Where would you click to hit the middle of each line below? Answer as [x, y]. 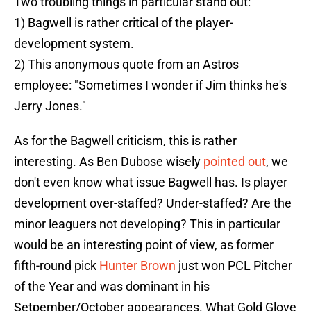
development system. [74, 44]
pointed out [235, 162]
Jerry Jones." [50, 106]
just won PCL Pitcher [234, 266]
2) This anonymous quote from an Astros [126, 65]
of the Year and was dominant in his [112, 287]
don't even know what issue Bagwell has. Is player [151, 183]
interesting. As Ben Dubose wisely [109, 162]
